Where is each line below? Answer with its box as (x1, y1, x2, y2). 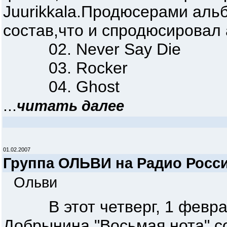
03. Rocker (3, 59, 128, 77)
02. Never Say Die (3, 40, 181, 58)
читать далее (17, 97, 124, 114)
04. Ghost (3, 78, 120, 96)
